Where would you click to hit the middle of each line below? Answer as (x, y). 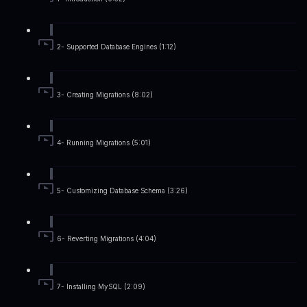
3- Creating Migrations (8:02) (105, 95)
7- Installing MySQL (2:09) (101, 287)
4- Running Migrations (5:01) (104, 143)
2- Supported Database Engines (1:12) (116, 47)
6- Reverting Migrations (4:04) (107, 239)
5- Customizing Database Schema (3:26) (122, 191)
